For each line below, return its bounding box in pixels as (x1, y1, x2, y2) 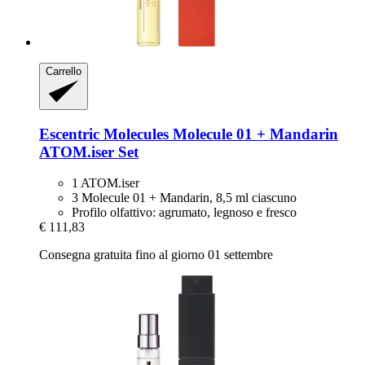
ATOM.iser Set (39, 143, 139, 161)
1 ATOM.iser (72, 176, 139, 191)
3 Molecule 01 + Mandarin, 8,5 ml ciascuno (72, 191, 297, 205)
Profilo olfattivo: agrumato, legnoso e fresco (72, 205, 297, 220)
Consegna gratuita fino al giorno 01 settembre (39, 248, 273, 262)
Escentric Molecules (39, 125, 169, 143)
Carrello (46, 64, 81, 77)
